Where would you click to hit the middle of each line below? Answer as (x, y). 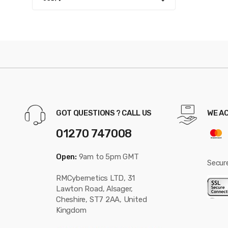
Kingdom (71, 210)
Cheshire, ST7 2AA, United (102, 199)
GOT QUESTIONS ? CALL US (104, 113)
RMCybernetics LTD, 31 (96, 178)
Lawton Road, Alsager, (95, 189)
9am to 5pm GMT (108, 156)
